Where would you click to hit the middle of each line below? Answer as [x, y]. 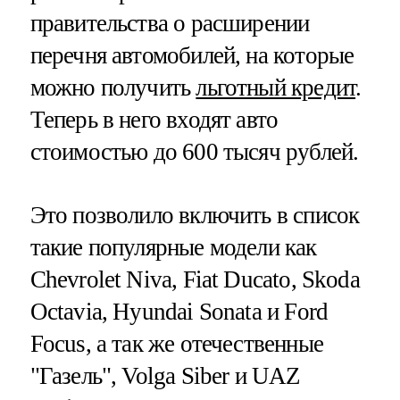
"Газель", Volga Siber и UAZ [165, 375]
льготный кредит [276, 87]
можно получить [113, 87]
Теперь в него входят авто [154, 119]
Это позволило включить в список [195, 215]
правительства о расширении [170, 23]
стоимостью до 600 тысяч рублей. [194, 151]
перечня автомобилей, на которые [192, 55]
